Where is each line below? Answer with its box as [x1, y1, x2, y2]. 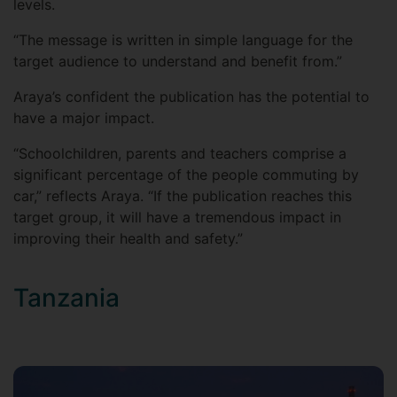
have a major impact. [13, 109, 154, 128]
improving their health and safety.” [13, 230, 243, 248]
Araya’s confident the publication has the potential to [13, 88, 370, 106]
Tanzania [13, 283, 120, 314]
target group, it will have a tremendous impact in [13, 208, 341, 227]
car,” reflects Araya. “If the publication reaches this [13, 187, 352, 206]
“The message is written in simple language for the [13, 31, 353, 50]
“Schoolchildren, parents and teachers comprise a [13, 144, 346, 163]
